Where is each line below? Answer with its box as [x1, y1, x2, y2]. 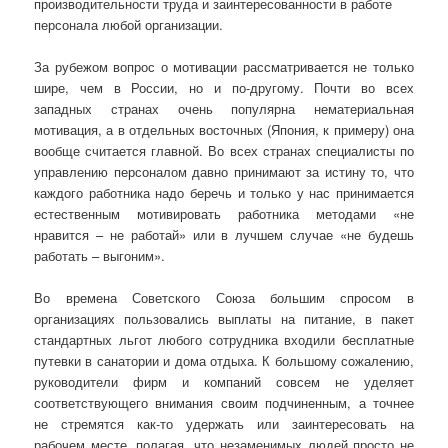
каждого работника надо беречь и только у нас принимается [34, 182, 414, 202]
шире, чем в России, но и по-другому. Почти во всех [34, 77, 414, 97]
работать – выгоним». [34, 245, 166, 265]
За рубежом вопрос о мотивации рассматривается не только [34, 56, 414, 76]
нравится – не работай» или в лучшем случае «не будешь [34, 224, 414, 244]
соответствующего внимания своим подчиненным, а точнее [34, 392, 414, 412]
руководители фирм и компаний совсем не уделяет [34, 371, 414, 391]
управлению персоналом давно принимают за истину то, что [34, 161, 414, 181]
